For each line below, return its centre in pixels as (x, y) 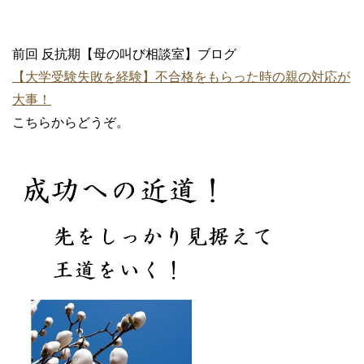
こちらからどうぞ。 (71, 123)
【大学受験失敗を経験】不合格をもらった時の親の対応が (181, 77)
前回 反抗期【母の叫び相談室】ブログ (124, 54)
